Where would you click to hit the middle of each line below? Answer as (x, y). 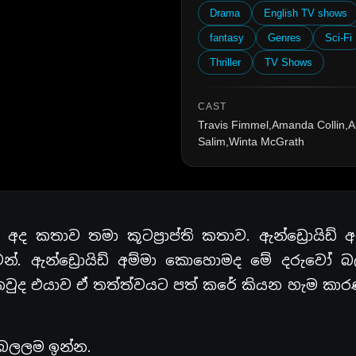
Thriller (226, 62)
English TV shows (306, 13)
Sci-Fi (339, 37)
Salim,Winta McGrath (252, 141)
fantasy (227, 37)
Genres (285, 37)
